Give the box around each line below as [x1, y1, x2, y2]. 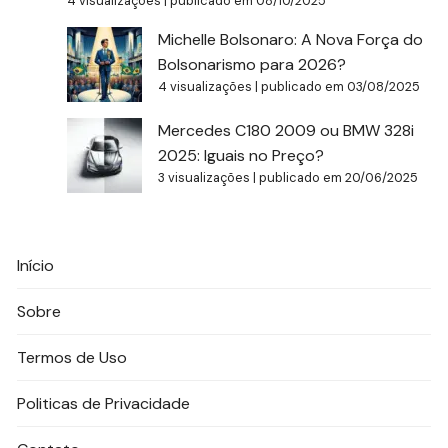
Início [17, 254, 55, 276]
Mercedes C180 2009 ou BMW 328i [158, 119, 415, 141]
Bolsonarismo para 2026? [158, 53, 347, 75]
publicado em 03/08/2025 [261, 77, 421, 95]
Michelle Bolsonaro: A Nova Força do [158, 28, 424, 50]
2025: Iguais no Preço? [158, 144, 325, 166]
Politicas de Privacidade [17, 392, 191, 414]
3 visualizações [158, 168, 251, 186]
